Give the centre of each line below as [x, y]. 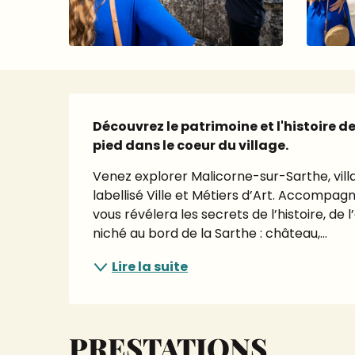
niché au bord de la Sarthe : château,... [210, 233]
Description [153, 115]
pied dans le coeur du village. [191, 145]
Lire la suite [150, 267]
